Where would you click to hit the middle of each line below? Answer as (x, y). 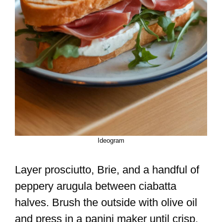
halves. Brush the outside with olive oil (106, 203)
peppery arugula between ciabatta (96, 186)
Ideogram (111, 141)
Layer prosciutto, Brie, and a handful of (107, 170)
